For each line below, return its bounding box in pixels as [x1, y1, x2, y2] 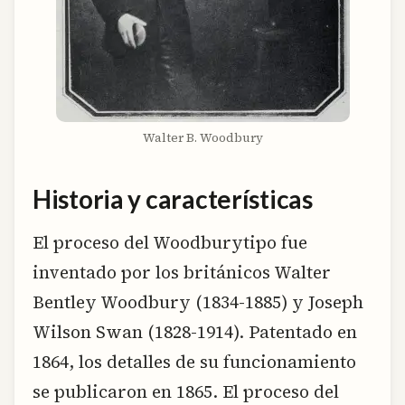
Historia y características [33, 183, 313, 214]
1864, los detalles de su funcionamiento [33, 350, 356, 374]
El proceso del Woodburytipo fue [33, 231, 307, 255]
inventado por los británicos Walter [33, 260, 331, 285]
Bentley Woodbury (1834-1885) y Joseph [33, 290, 363, 315]
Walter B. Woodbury [142, 128, 263, 146]
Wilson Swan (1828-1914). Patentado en [33, 320, 357, 344]
